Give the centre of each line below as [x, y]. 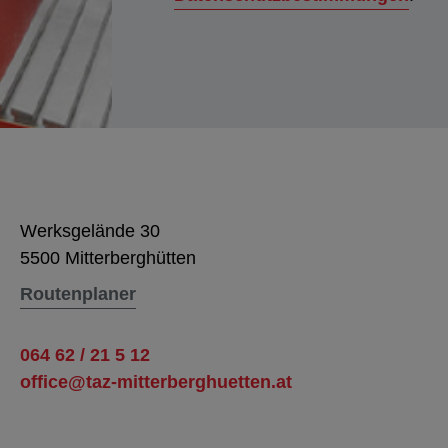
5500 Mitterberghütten [108, 258]
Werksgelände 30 [90, 231]
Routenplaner [78, 294]
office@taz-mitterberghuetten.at [156, 381]
